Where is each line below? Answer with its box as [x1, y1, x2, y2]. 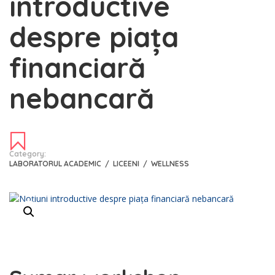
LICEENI [113, 158, 141, 168]
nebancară [9, 80, 154, 115]
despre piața [9, 19, 179, 54]
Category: [9, 149, 46, 158]
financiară [9, 50, 145, 85]
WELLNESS [151, 158, 189, 168]
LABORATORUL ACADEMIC [9, 158, 103, 168]
